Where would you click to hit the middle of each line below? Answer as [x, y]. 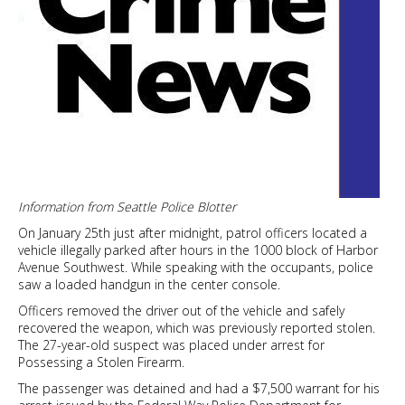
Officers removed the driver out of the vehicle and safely [181, 311]
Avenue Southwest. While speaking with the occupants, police [196, 268]
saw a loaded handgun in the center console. [149, 285]
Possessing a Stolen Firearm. [101, 363]
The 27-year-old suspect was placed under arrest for [171, 345]
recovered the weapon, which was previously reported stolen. [197, 328]
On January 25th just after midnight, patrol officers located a [193, 233]
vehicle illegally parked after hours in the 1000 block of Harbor [198, 250]
